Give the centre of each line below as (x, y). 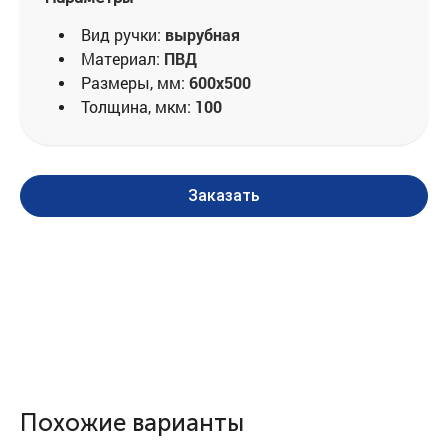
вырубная (202, 35)
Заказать (224, 196)
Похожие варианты (132, 423)
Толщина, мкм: (136, 107)
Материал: (120, 59)
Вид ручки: (121, 35)
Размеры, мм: (133, 83)
